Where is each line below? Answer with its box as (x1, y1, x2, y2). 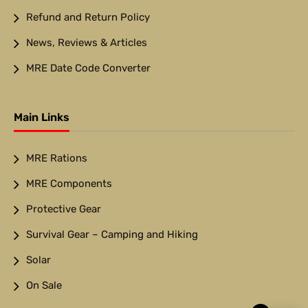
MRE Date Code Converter (26, 61, 151, 74)
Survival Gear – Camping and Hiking (26, 228, 198, 241)
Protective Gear (26, 202, 101, 215)
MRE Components (26, 177, 112, 190)
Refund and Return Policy (26, 10, 150, 23)
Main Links (14, 111, 69, 124)
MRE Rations (26, 151, 87, 164)
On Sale (26, 278, 62, 291)
